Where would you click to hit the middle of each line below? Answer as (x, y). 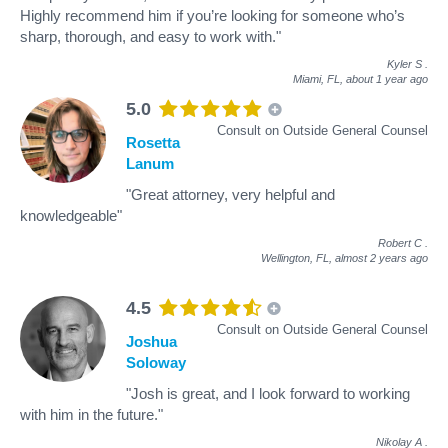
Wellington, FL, (298, 257)
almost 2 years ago (381, 257)
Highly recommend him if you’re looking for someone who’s (212, 15)
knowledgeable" (71, 215)
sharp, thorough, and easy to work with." (150, 36)
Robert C (400, 242)
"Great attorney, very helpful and (230, 194)
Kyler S (404, 63)
